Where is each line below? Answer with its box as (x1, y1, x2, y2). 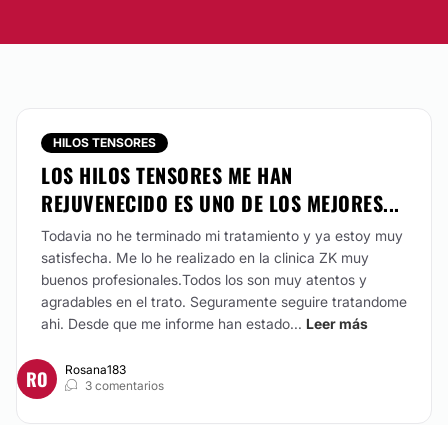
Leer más (306, 315, 368, 332)
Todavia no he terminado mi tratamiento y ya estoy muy (41, 227, 403, 244)
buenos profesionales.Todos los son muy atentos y (41, 271, 367, 288)
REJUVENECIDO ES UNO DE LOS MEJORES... (41, 188, 400, 218)
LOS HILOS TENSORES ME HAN (41, 160, 293, 190)
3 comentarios (85, 378, 164, 393)
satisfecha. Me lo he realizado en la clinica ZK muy (41, 249, 369, 266)
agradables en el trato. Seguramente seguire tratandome (41, 293, 407, 310)
